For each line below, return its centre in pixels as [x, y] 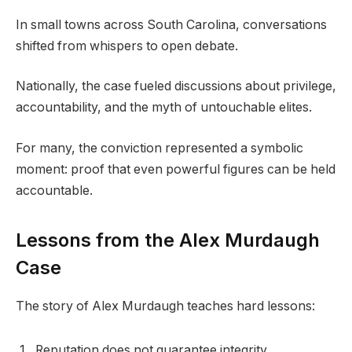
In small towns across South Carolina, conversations [171, 24]
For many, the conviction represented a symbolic [159, 148]
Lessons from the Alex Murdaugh [168, 240]
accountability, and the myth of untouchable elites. [164, 108]
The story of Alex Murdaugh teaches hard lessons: [165, 306]
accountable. [54, 190]
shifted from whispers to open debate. [127, 46]
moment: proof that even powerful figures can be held [176, 169]
